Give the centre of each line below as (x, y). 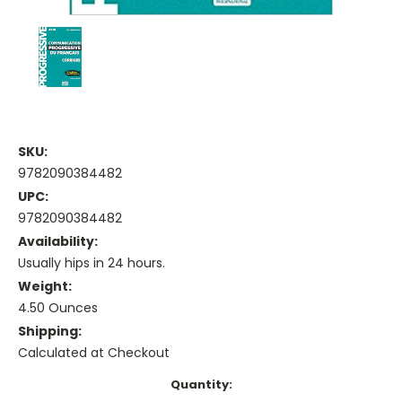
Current (43, 385)
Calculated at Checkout (94, 353)
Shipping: (50, 332)
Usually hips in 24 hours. (92, 263)
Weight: (45, 287)
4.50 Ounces (58, 308)
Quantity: (201, 385)
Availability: (58, 242)
